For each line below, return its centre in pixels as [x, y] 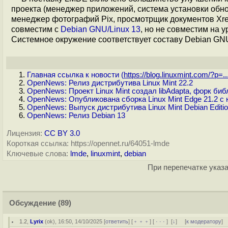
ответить [117, 221]
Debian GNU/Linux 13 [101, 29]
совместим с [36, 29]
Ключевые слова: [37, 154]
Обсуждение [33, 203]
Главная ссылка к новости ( [75, 75]
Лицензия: [24, 133]
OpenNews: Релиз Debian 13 [76, 116]
